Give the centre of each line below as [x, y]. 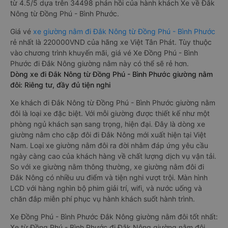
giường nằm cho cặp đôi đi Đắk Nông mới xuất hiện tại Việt [108, 135]
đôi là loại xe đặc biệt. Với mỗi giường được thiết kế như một [110, 113]
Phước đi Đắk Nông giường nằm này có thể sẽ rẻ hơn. [99, 63]
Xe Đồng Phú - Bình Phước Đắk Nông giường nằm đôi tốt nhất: [114, 217]
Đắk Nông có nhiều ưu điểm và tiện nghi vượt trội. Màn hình [109, 177]
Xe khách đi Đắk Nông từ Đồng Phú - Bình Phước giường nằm [113, 103]
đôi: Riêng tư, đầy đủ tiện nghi [60, 85]
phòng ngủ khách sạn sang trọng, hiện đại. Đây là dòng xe [108, 124]
